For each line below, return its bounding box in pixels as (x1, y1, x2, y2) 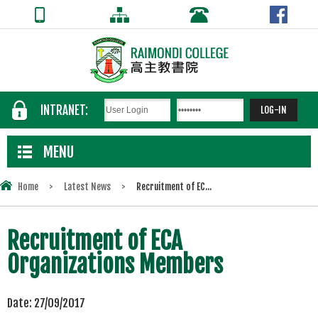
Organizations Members (7, 249, 223, 279)
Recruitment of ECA (7, 226, 182, 256)
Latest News (64, 180, 111, 192)
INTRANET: (40, 102, 89, 118)
